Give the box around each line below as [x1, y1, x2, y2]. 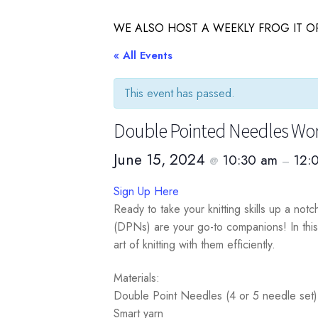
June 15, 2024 [114, 148, 210, 170]
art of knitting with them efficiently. [114, 236, 276, 253]
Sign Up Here [114, 182, 180, 199]
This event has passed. [124, 84, 236, 102]
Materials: [114, 270, 160, 287]
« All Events [114, 47, 173, 63]
